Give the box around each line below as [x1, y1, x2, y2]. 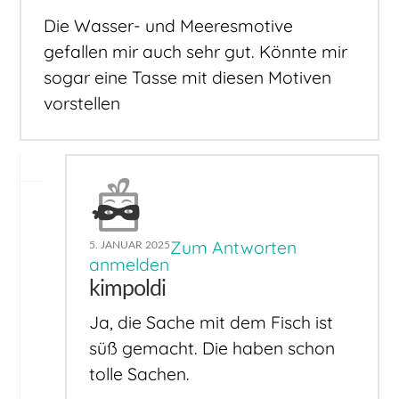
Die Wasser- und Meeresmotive [44, 14, 294, 37]
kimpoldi [89, 277, 167, 300]
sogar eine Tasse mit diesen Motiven [44, 66, 332, 88]
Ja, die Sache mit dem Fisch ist [89, 312, 334, 334]
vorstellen [44, 92, 121, 114]
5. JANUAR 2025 [89, 239, 171, 250]
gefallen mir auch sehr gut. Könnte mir [44, 40, 348, 62]
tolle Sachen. [89, 363, 191, 386]
